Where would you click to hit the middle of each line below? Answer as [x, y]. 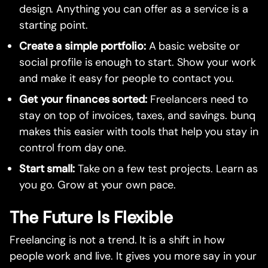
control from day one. [73, 148]
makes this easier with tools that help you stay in [139, 132]
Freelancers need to [199, 100]
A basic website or [194, 46]
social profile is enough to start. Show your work [138, 63]
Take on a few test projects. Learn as [166, 169]
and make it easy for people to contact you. [127, 79]
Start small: [47, 169]
